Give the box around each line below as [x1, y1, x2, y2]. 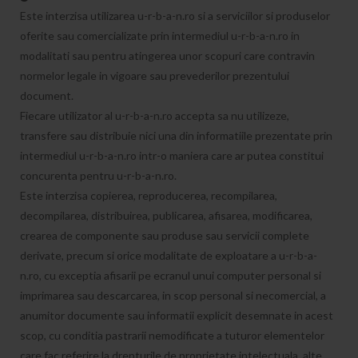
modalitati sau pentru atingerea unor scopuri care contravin [20, 49, 315, 62]
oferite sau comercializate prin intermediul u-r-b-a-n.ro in [20, 29, 300, 42]
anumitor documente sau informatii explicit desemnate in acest [20, 308, 333, 322]
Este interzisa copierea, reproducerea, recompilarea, [20, 189, 277, 202]
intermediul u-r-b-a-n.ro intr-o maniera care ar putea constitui [20, 149, 324, 162]
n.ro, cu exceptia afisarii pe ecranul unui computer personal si [20, 268, 321, 282]
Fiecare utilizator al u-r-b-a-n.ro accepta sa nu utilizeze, [20, 109, 289, 122]
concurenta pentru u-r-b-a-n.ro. [20, 169, 177, 182]
